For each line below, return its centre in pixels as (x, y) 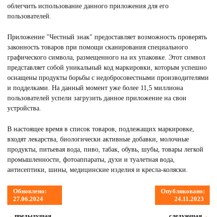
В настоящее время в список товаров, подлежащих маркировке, (101, 129)
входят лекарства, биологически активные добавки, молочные (98, 139)
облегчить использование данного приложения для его (88, 6)
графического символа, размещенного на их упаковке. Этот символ (106, 58)
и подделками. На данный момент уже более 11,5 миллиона (95, 88)
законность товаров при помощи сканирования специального (98, 47)
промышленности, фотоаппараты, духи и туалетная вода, (91, 160)
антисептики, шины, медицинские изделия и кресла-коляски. (98, 170)
